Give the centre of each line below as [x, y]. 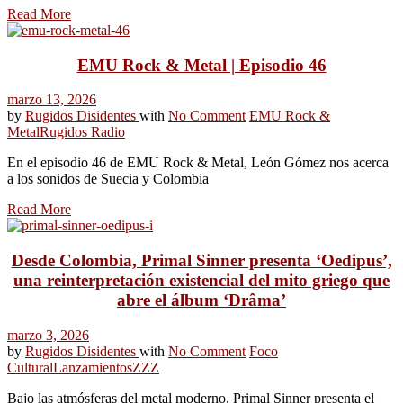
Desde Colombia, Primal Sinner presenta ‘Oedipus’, [201, 261]
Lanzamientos [93, 367]
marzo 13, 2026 [52, 100]
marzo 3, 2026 [48, 335]
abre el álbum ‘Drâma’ [201, 300]
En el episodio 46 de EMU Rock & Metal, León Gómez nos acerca [198, 163]
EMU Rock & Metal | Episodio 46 [201, 65]
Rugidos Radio [82, 132]
